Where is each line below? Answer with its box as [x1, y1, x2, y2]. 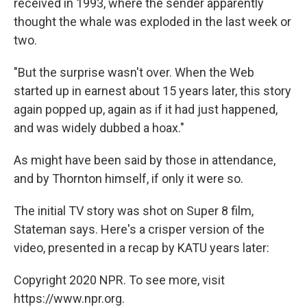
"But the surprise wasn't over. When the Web [14, 64, 254, 79]
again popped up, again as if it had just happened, [14, 101, 278, 116]
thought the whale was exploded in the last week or [14, 14, 291, 29]
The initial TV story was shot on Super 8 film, [14, 203, 254, 218]
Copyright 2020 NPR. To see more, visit [14, 272, 225, 287]
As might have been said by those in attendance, [14, 152, 275, 167]
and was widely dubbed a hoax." [14, 120, 184, 135]
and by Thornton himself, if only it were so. [14, 171, 243, 186]
